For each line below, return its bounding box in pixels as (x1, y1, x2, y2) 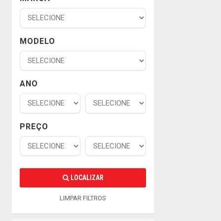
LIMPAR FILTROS (60, 194, 106, 202)
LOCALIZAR (69, 174, 104, 182)
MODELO (20, 36, 55, 46)
